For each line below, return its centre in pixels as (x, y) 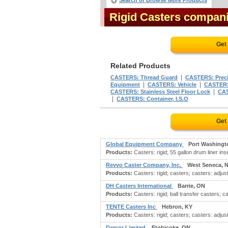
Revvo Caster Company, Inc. (144, 165)
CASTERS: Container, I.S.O (152, 99)
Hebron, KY (177, 207)
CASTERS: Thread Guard (144, 77)
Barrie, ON (191, 186)
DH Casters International (139, 186)
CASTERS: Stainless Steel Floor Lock (160, 92)
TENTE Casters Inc (132, 207)
